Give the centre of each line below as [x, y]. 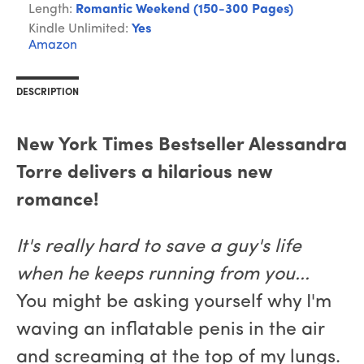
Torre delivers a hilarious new [144, 174]
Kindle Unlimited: [80, 30]
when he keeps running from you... [163, 275]
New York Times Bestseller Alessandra [182, 146]
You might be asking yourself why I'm [174, 303]
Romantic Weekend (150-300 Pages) [184, 10]
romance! [58, 201]
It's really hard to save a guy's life [159, 248]
